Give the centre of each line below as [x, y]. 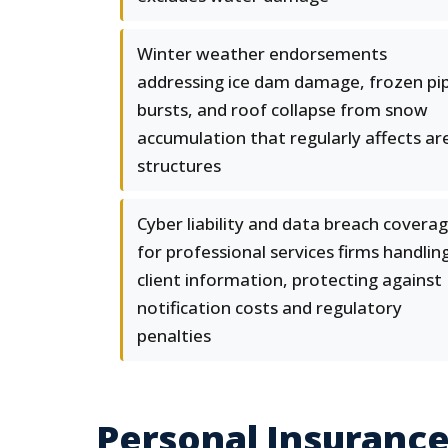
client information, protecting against [289, 279]
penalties [174, 335]
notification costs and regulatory [269, 307]
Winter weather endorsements [262, 53]
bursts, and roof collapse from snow [282, 109]
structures [179, 165]
